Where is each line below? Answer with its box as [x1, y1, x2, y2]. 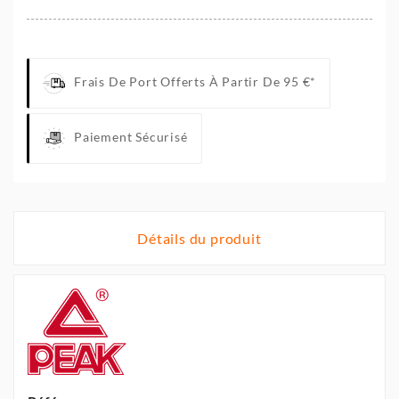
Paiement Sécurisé [74, 129, 188, 144]
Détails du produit [137, 229, 262, 247]
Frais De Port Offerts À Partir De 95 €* [74, 74, 317, 89]
